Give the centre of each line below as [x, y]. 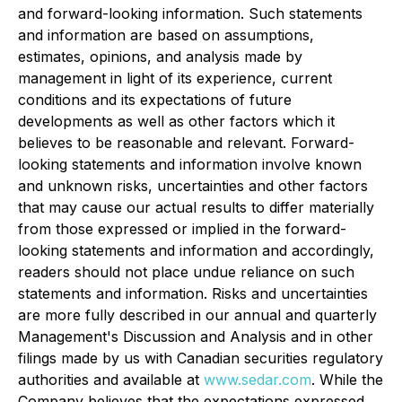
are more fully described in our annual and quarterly [197, 315]
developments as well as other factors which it [176, 121]
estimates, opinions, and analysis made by [160, 57]
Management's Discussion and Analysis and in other [196, 336]
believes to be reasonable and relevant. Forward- [186, 143]
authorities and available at [111, 380]
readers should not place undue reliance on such [186, 272]
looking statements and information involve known [190, 164]
